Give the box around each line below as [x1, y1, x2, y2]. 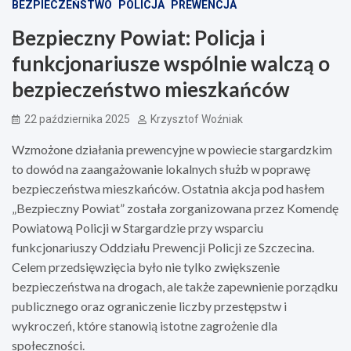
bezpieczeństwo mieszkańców [12, 76, 290, 102]
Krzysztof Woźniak [150, 112, 243, 125]
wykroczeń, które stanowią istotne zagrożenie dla [12, 317, 277, 333]
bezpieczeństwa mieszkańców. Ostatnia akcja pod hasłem [12, 180, 324, 196]
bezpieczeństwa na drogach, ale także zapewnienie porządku [12, 278, 338, 294]
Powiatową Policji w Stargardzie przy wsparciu [12, 219, 263, 235]
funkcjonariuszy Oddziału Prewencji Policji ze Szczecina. [12, 239, 314, 255]
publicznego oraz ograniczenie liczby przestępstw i [12, 298, 287, 313]
